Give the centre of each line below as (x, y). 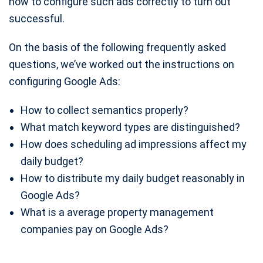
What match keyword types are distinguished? (130, 127)
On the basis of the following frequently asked (117, 47)
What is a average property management (117, 212)
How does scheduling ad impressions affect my (134, 144)
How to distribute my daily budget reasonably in (133, 178)
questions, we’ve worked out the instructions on (122, 64)
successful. (37, 18)
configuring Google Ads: (65, 81)
